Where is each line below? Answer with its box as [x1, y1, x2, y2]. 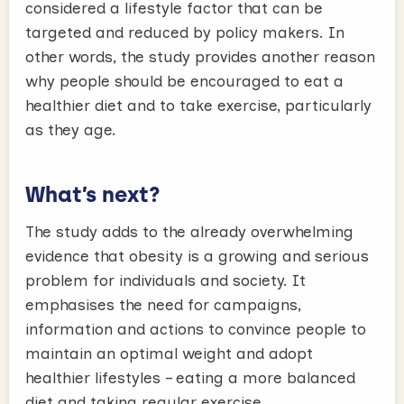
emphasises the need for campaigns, [25, 296, 301, 314]
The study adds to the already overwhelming [25, 223, 353, 241]
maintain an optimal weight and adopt [25, 344, 313, 363]
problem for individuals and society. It [25, 271, 306, 289]
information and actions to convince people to [25, 320, 366, 338]
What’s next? [25, 181, 161, 207]
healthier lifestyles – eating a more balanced [25, 369, 355, 387]
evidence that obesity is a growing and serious [25, 247, 369, 265]
